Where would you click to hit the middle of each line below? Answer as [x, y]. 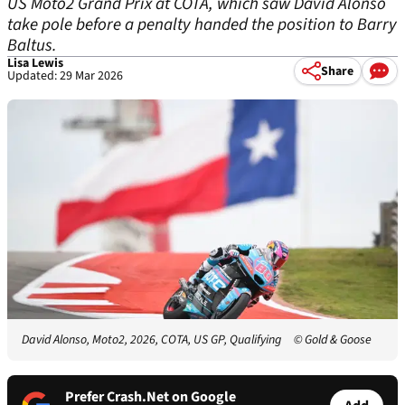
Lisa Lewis [35, 63]
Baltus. [32, 46]
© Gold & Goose [332, 340]
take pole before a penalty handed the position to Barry [202, 25]
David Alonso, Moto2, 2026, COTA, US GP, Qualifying [151, 340]
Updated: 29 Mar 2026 [65, 76]
